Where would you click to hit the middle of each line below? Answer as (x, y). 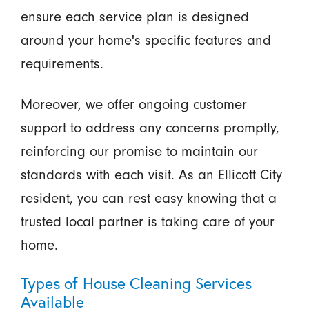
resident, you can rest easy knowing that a (148, 198)
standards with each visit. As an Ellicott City (151, 175)
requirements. (62, 64)
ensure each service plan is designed (134, 17)
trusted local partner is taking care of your (147, 222)
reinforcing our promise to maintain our (139, 151)
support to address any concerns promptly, (150, 128)
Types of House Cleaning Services (136, 283)
